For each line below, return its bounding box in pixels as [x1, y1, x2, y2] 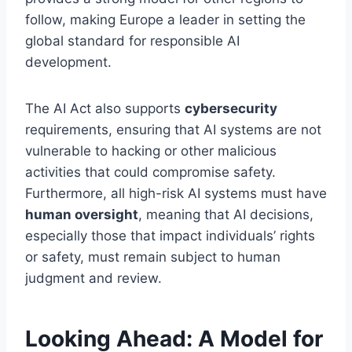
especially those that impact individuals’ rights [25, 228, 315, 244]
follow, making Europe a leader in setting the [25, 12, 306, 28]
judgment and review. [25, 270, 162, 287]
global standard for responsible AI [25, 33, 240, 49]
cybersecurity [185, 101, 277, 117]
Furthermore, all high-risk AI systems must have [25, 185, 327, 202]
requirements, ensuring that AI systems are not [25, 122, 321, 138]
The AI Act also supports [25, 101, 185, 117]
